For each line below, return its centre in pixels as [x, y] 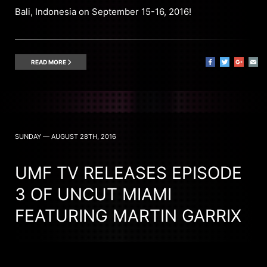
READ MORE [49, 62]
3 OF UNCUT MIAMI [93, 195]
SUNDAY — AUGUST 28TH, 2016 [66, 137]
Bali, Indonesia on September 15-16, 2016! [103, 12]
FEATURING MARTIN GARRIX [128, 216]
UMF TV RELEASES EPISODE [128, 173]
